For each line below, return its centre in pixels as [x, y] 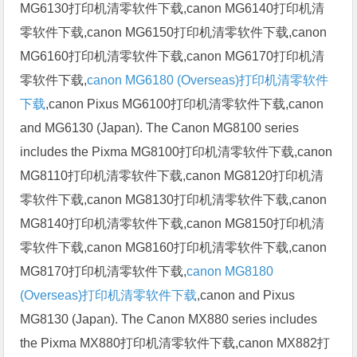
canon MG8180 [230, 271]
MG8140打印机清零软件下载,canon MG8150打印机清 [173, 223]
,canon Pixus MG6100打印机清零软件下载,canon [185, 104]
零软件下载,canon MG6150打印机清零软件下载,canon [174, 32]
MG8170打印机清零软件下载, [104, 271]
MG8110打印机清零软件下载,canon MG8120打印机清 [172, 175]
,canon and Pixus [246, 295]
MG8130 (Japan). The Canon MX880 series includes [169, 319]
